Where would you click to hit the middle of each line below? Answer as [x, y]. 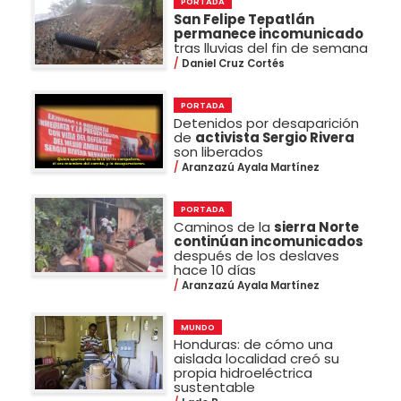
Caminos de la [224, 226]
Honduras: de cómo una [254, 345]
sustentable [215, 388]
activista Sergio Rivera [275, 137]
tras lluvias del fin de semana [271, 48]
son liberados [219, 151]
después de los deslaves [257, 255]
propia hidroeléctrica [243, 373]
